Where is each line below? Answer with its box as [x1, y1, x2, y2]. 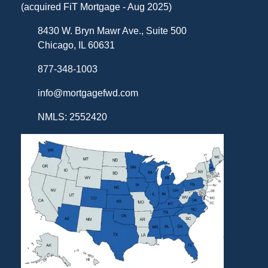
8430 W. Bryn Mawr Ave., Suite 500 [37, 26, 187, 36]
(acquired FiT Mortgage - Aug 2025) [20, 2, 172, 13]
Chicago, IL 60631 [37, 40, 115, 51]
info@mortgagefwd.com [37, 88, 138, 99]
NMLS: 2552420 [37, 112, 107, 123]
